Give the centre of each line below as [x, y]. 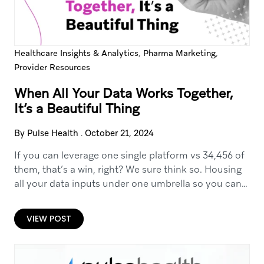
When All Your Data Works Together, [123, 93]
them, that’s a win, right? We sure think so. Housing [128, 169]
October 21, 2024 [119, 133]
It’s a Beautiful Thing [77, 109]
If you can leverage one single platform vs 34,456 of [129, 155]
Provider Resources [52, 67]
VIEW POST [49, 219]
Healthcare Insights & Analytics [76, 53]
